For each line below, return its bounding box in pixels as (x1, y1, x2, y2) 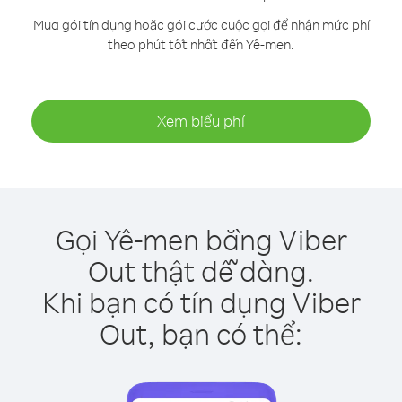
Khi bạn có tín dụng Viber (41, 284, 361, 320)
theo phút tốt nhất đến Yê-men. (108, 36, 294, 53)
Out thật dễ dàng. (88, 252, 314, 289)
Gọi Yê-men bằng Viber (55, 221, 347, 258)
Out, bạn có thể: (100, 315, 302, 352)
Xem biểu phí (157, 111, 245, 130)
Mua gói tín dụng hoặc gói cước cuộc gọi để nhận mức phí (32, 16, 370, 33)
